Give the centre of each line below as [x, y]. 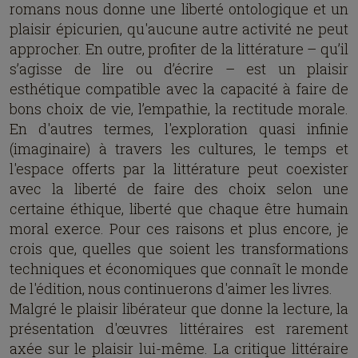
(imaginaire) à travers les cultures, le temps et [179, 149]
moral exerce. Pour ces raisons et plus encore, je [179, 229]
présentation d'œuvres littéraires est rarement [179, 328]
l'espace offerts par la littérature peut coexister [179, 169]
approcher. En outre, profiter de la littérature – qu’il [179, 49]
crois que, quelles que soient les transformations [179, 249]
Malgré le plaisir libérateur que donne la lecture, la [179, 308]
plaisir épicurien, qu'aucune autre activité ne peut [179, 29]
